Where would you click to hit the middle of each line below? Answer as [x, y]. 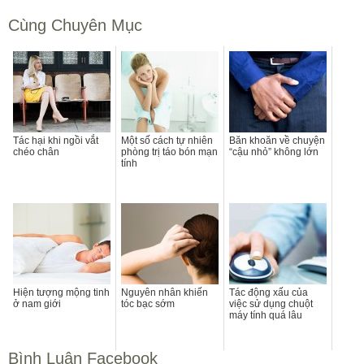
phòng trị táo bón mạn [169, 152]
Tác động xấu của [269, 292]
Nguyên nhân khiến [165, 292]
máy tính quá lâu [266, 315]
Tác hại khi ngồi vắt [56, 140]
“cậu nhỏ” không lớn [274, 152]
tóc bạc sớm [148, 303]
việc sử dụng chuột [271, 303]
